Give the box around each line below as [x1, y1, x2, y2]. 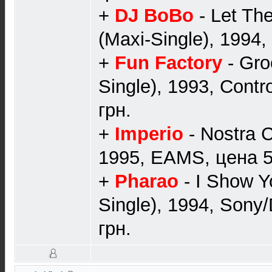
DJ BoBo [115, 5, 194, 26]
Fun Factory [115, 52, 222, 73]
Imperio [115, 123, 183, 144]
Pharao [115, 171, 178, 192]
